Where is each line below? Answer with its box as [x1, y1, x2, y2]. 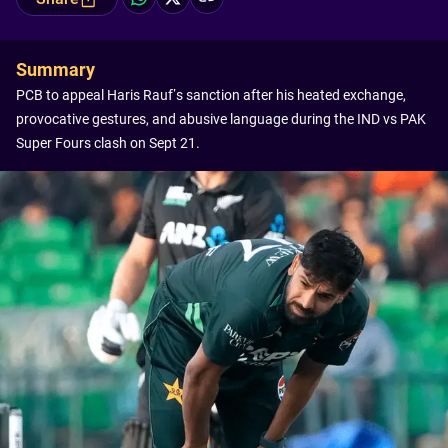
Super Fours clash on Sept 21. [16, 135, 200, 151]
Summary [16, 59, 95, 80]
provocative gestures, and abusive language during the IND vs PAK [16, 111, 426, 127]
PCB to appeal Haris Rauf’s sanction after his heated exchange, [16, 87, 406, 103]
